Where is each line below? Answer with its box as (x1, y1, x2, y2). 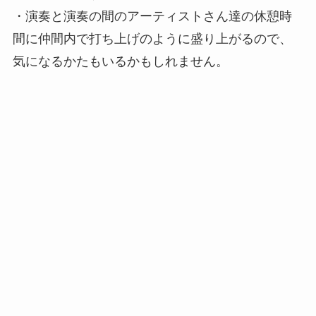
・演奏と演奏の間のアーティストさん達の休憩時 (12, 9, 292, 24)
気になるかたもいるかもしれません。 (12, 54, 229, 69)
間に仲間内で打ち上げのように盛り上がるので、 (12, 32, 292, 47)
